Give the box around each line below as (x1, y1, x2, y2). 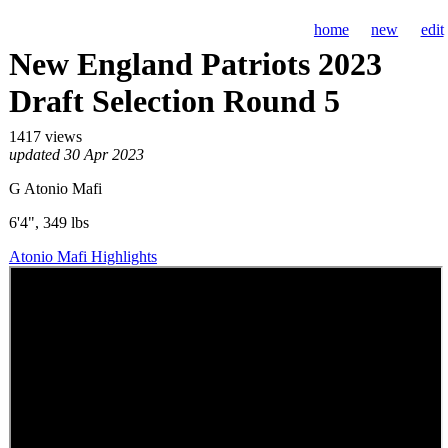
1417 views (8, 128, 82, 146)
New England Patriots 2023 (8, 46, 382, 83)
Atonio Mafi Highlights (8, 248, 157, 266)
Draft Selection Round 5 (8, 83, 340, 120)
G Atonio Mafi (8, 180, 102, 198)
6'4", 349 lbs (8, 214, 89, 232)
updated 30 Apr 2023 (8, 146, 144, 164)
